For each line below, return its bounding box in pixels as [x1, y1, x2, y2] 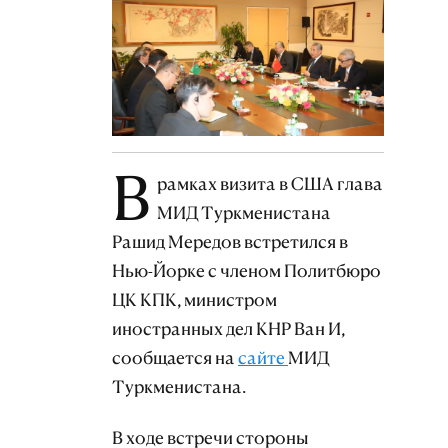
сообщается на [112, 347, 238, 369]
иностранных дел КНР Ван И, [112, 318, 345, 340]
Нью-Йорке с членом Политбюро [112, 260, 381, 282]
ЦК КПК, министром [112, 289, 277, 311]
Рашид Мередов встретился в [112, 231, 348, 253]
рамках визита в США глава [157, 173, 384, 195]
